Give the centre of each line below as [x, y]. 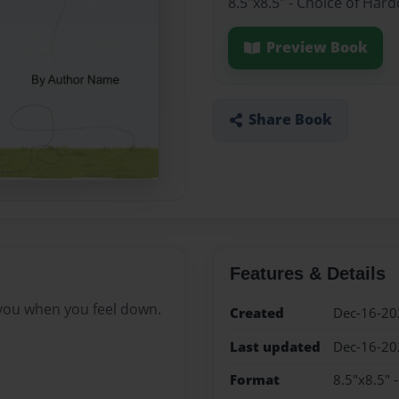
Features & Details [307, 274]
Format [254, 379]
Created [256, 313]
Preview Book [317, 48]
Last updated [275, 346]
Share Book [290, 120]
